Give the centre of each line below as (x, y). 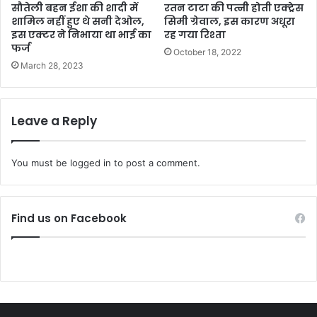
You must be (41, 162)
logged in (91, 162)
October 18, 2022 (207, 52)
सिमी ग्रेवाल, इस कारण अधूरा (230, 21)
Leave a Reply (54, 121)
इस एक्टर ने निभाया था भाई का (81, 34)
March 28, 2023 (52, 65)
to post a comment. (156, 162)
